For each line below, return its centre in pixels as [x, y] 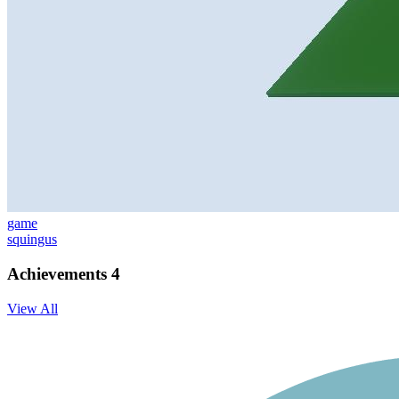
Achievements [59, 273]
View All [33, 308]
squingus [32, 240]
